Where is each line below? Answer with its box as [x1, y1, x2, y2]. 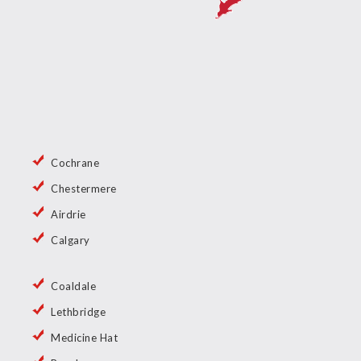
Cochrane [51, 156, 99, 170]
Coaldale [51, 280, 96, 293]
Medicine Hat [51, 331, 118, 345]
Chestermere [51, 182, 117, 196]
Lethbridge [51, 305, 106, 319]
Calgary [51, 234, 90, 247]
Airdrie [51, 208, 86, 222]
